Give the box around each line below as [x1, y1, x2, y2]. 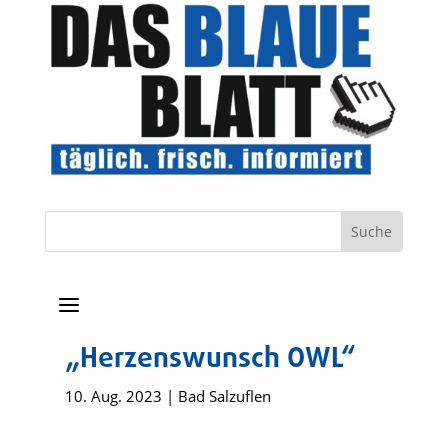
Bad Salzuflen [177, 386, 271, 407]
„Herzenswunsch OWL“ [64, 338, 356, 382]
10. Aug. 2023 [64, 386, 162, 407]
